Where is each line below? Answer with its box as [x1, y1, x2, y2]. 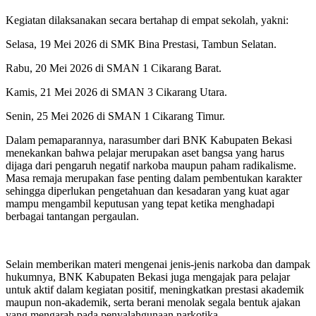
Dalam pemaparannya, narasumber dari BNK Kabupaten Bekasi [6, 134, 292, 147]
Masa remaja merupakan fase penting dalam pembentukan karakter [6, 172, 302, 185]
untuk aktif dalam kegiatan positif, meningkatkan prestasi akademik [6, 284, 304, 296]
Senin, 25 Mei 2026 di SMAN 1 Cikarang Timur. [6, 110, 225, 123]
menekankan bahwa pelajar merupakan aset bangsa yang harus [6, 147, 284, 159]
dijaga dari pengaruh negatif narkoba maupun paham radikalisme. [6, 159, 296, 172]
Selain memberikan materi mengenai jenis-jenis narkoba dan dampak [6, 258, 310, 271]
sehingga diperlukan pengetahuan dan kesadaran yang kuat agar [6, 185, 289, 197]
